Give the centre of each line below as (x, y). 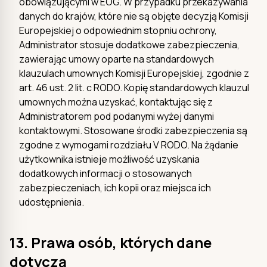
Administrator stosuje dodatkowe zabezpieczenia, (129, 44)
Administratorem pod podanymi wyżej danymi (117, 116)
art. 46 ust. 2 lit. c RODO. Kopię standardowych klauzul (134, 87)
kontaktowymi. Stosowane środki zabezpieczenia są (133, 130)
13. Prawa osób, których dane (111, 242)
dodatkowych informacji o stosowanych (105, 173)
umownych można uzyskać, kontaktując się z (116, 102)
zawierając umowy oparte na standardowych (117, 59)
